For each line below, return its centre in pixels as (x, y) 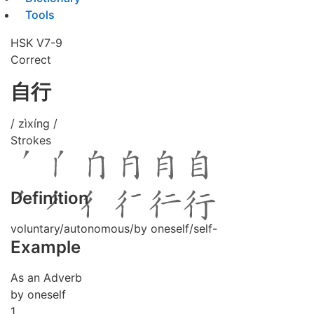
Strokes (31, 140)
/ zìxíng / (34, 123)
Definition (50, 198)
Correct (31, 60)
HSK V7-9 (36, 43)
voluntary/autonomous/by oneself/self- (114, 228)
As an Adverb (46, 278)
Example (46, 247)
